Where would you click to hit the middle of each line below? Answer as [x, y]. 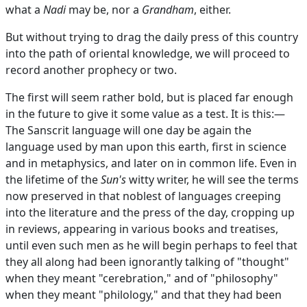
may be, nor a [104, 10]
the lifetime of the [53, 180]
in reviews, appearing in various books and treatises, [142, 229]
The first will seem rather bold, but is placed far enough [149, 97]
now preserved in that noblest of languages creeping [143, 196]
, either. [212, 10]
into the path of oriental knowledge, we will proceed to [148, 53]
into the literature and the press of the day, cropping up [150, 212]
